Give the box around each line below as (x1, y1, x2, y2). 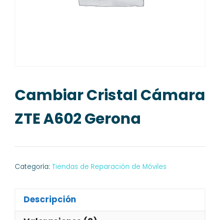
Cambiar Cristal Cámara (15, 84, 205, 106)
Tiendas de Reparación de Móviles (52, 162, 166, 171)
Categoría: (15, 162, 52, 171)
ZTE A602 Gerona (15, 108, 141, 129)
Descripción (24, 193, 76, 205)
